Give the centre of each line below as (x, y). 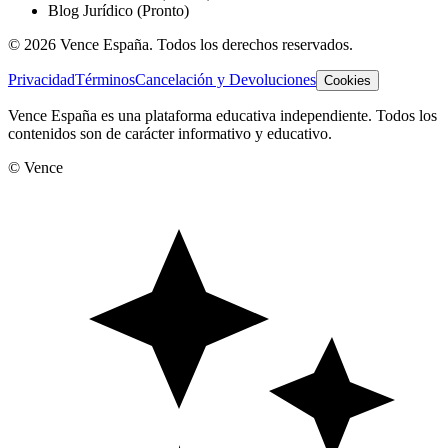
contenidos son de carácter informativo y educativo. (170, 133)
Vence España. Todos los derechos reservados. (204, 44)
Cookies (347, 80)
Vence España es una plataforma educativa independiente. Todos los (222, 115)
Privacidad (41, 79)
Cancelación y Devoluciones (225, 79)
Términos (105, 79)
